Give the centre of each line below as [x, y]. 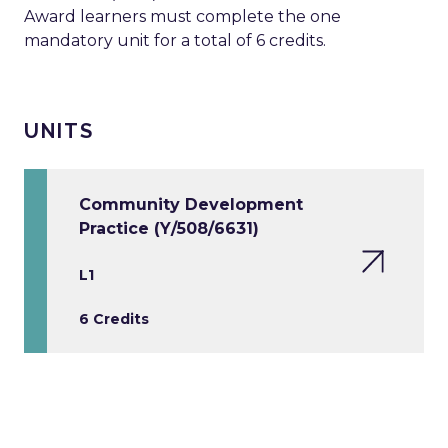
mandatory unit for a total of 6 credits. [175, 41]
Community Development [191, 205]
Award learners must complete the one [182, 17]
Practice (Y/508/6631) [169, 229]
